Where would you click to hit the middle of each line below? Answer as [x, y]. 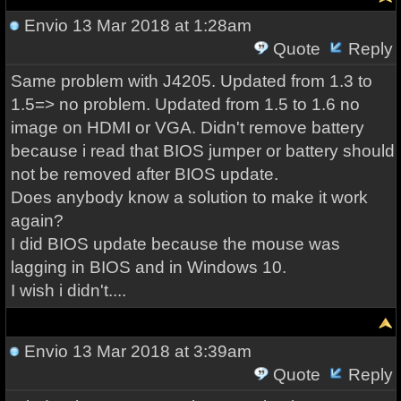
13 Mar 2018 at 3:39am [159, 351]
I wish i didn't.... [68, 290]
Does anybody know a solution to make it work [189, 197]
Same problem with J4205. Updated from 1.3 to [191, 81]
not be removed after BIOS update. [144, 174]
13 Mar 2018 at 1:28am [159, 26]
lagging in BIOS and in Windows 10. [148, 267]
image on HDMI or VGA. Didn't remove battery [187, 128]
